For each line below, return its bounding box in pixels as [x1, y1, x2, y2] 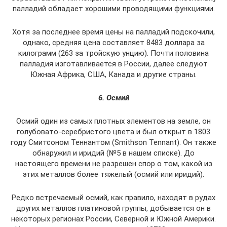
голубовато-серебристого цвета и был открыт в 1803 [17, 127, 210, 136]
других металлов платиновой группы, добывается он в [16, 204, 211, 213]
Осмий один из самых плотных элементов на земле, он [16, 117, 211, 126]
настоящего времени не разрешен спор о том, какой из [15, 159, 212, 168]
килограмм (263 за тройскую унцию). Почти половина [18, 49, 209, 58]
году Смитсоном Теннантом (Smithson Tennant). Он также [11, 138, 216, 147]
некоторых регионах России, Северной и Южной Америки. [11, 214, 216, 223]
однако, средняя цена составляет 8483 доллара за [22, 38, 205, 47]
